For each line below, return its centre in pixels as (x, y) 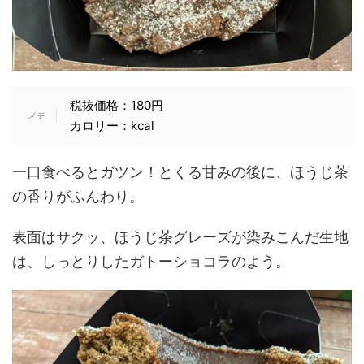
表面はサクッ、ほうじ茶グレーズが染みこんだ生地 (180, 237)
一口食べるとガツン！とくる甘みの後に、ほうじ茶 (180, 172)
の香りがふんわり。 (78, 197)
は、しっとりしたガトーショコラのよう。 (151, 262)
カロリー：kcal (112, 126)
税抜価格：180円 (116, 106)
